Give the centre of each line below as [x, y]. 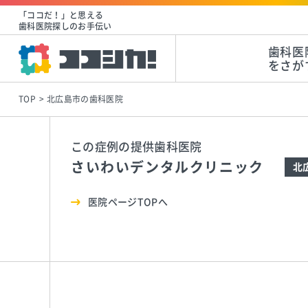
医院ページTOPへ [128, 202]
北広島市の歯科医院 [85, 99]
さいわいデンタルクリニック [167, 167]
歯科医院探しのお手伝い [65, 26]
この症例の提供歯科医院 [136, 147]
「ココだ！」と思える [61, 15]
